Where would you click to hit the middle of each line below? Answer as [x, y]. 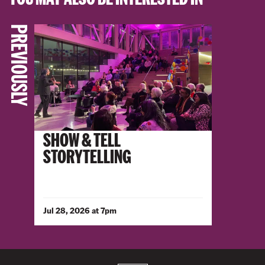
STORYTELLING [87, 156]
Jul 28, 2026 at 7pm [80, 210]
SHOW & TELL [82, 139]
